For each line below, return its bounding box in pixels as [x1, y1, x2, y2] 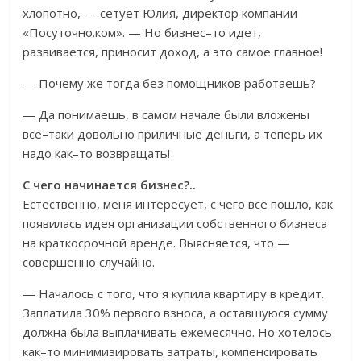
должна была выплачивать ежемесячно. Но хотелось [23, 324, 333, 341]
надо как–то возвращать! [23, 145, 171, 162]
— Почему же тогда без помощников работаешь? [23, 75, 317, 92]
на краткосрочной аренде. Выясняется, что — [23, 234, 291, 251]
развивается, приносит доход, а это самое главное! [23, 44, 323, 60]
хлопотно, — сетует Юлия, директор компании [23, 5, 298, 22]
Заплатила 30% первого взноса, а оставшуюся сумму [23, 305, 329, 322]
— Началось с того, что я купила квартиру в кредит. [23, 285, 325, 302]
